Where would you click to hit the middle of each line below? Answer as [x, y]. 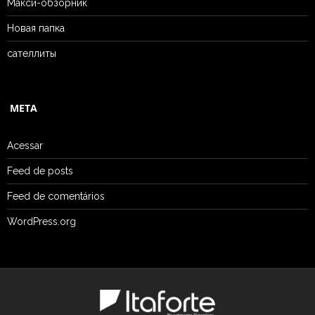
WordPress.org [41, 221]
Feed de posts [40, 171]
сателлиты [32, 53]
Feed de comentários [56, 196]
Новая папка [36, 28]
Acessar [25, 145]
